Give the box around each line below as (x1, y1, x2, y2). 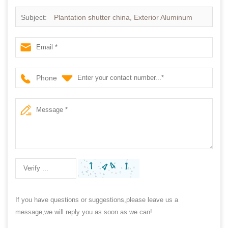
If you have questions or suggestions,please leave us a (15, 195, 178, 204)
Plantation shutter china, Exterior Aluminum (54, 13, 192, 21)
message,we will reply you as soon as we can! (15, 208, 152, 216)
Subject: (21, 13, 49, 21)
